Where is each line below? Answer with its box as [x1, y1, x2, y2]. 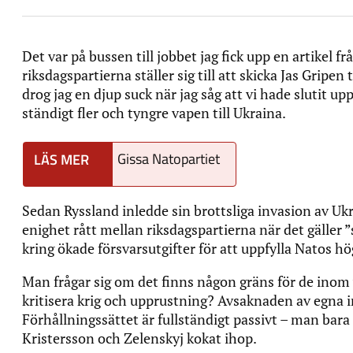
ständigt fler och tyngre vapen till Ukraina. [22, 102, 288, 122]
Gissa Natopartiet [117, 147, 220, 169]
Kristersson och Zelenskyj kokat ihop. [22, 328, 259, 347]
